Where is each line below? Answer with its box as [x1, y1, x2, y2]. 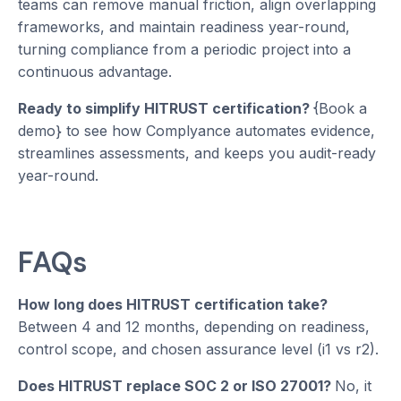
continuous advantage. [18, 63, 172, 81]
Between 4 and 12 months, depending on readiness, [18, 318, 370, 337]
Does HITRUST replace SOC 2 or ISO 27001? [18, 377, 335, 396]
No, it [335, 377, 371, 396]
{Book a [313, 99, 367, 118]
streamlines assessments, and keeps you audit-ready [18, 144, 376, 163]
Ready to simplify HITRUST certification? [18, 99, 313, 118]
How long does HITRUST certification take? [18, 295, 328, 314]
